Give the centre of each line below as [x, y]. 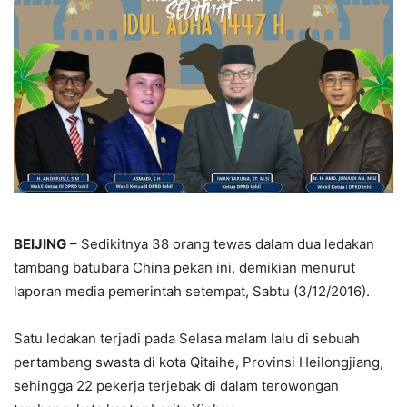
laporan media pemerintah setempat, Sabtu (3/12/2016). [192, 292]
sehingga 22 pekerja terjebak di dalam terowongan [176, 386]
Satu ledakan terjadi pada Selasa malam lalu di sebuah [187, 339]
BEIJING [40, 244]
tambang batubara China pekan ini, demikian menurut [184, 268]
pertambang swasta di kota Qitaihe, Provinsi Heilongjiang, [199, 362]
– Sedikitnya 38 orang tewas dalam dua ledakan [220, 244]
